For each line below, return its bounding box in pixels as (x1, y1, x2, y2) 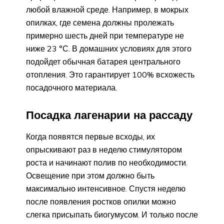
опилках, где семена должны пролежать (26, 17, 174, 27)
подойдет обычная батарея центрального (26, 56, 180, 66)
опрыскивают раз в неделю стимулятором (26, 144, 182, 154)
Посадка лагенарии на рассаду (26, 107, 192, 122)
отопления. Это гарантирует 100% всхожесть (26, 69, 194, 79)
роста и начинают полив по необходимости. (26, 157, 187, 167)
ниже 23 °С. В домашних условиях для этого (26, 43, 191, 53)
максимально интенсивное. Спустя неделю (26, 183, 185, 193)
